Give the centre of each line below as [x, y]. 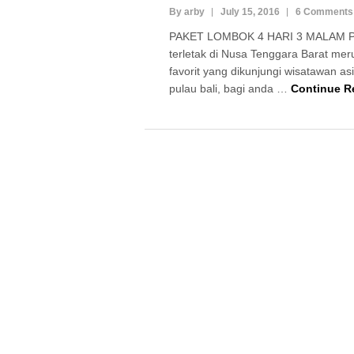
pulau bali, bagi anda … [230, 88]
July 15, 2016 [250, 12]
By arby [186, 12]
